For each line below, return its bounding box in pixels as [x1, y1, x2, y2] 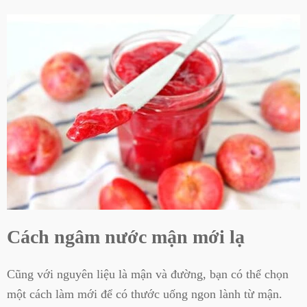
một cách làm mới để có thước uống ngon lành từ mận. [7, 287, 282, 302]
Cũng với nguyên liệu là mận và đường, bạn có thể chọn [7, 267, 288, 282]
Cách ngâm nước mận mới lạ [7, 226, 245, 248]
